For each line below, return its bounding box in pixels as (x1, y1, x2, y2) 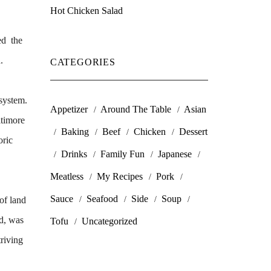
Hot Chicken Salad (50, 5, 123, 16)
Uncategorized (81, 216, 137, 226)
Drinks (60, 149, 87, 159)
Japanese (157, 149, 192, 159)
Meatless (50, 171, 83, 181)
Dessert (178, 126, 207, 137)
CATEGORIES (50, 57, 116, 67)
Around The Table (100, 104, 171, 114)
